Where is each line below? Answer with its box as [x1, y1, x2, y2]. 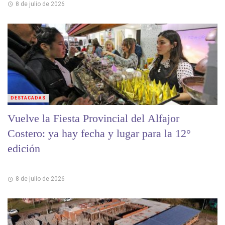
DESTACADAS [11, 95, 46, 100]
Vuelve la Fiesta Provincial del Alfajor [8, 111, 179, 125]
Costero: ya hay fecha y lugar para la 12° [8, 127, 191, 140]
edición [8, 142, 40, 155]
